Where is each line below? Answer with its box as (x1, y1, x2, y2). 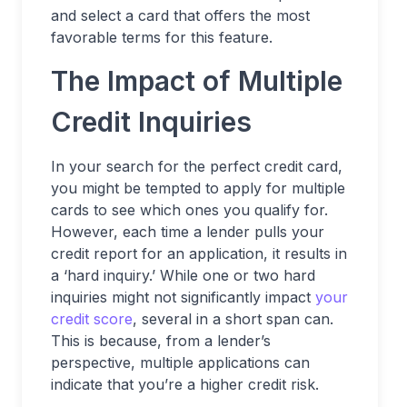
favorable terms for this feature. (51, 27, 273, 46)
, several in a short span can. (133, 309, 333, 328)
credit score (51, 309, 133, 328)
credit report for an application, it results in (51, 243, 347, 263)
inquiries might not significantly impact (51, 287, 315, 306)
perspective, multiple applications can (51, 352, 310, 372)
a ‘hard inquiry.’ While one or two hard (51, 265, 315, 284)
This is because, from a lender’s (51, 331, 271, 350)
